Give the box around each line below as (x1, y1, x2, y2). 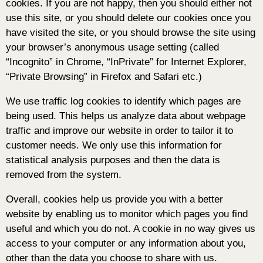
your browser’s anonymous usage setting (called (6, 42, 219, 53)
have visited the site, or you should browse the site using (6, 27, 255, 39)
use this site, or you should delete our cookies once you (6, 12, 251, 24)
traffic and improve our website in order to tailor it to (6, 125, 233, 137)
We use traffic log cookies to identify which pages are (6, 96, 241, 107)
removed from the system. (6, 169, 122, 181)
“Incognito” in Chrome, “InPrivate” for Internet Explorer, (6, 56, 247, 68)
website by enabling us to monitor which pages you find (6, 208, 248, 220)
